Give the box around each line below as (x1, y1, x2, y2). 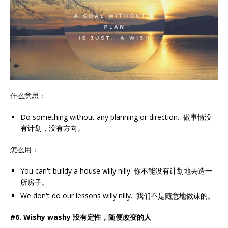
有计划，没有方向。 (20, 123, 84, 133)
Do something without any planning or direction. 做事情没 (20, 112, 212, 122)
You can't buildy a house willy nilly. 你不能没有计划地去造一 (20, 166, 212, 176)
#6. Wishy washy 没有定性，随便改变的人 (10, 212, 151, 222)
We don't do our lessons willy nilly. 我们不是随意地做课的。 (20, 191, 215, 201)
